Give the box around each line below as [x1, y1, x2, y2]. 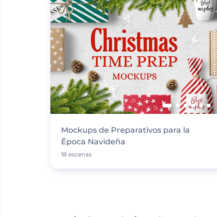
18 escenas [61, 151, 92, 158]
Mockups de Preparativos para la [61, 125, 190, 135]
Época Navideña [61, 137, 125, 146]
